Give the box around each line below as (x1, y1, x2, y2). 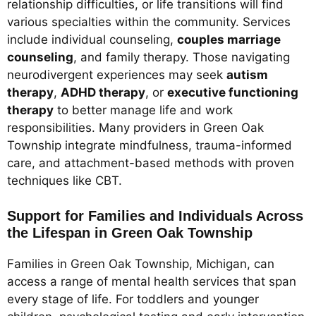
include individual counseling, (7, 32, 177, 47)
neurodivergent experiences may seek (7, 67, 226, 82)
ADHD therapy (61, 85, 145, 99)
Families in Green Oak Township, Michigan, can (7, 257, 274, 272)
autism (226, 67, 268, 82)
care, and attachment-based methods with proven (7, 155, 294, 170)
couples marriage (177, 32, 281, 47)
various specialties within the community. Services (7, 14, 291, 29)
